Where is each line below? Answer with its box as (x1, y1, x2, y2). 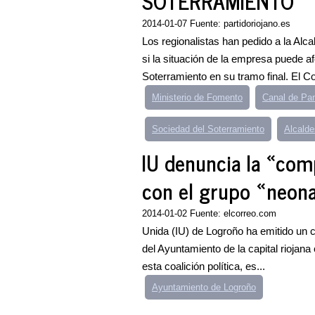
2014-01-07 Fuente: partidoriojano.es (142, 18, 290, 29)
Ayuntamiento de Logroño (152, 282, 256, 292)
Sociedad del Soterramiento (152, 124, 264, 134)
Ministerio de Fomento (152, 92, 243, 103)
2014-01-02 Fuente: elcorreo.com (142, 208, 276, 219)
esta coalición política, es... (142, 260, 265, 272)
